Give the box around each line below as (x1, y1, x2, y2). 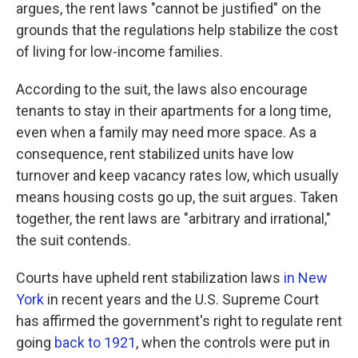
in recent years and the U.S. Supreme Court (44, 290, 319, 308)
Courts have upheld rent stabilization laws (16, 268, 284, 286)
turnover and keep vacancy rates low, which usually (16, 166, 339, 184)
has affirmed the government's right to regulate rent (16, 312, 342, 329)
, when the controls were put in (136, 333, 330, 351)
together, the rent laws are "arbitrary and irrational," (16, 209, 331, 227)
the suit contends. (16, 231, 131, 249)
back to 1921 (54, 333, 136, 351)
